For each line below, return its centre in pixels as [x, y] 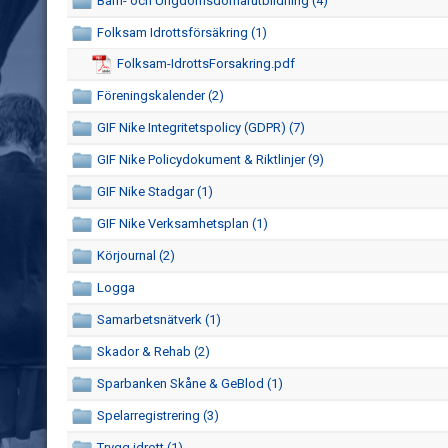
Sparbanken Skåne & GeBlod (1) [190, 383]
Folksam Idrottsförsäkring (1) [182, 32]
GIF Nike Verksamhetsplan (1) [182, 223]
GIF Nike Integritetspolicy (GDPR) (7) [201, 127]
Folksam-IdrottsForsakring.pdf [206, 63]
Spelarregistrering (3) [158, 415]
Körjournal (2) [136, 255]
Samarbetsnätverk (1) [159, 319]
